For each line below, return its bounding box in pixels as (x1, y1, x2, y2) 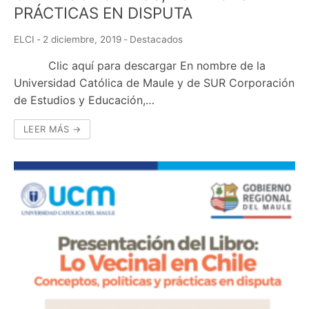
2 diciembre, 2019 (43, 34, 121, 46)
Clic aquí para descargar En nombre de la (14, 59, 266, 73)
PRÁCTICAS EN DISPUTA (14, 3, 192, 23)
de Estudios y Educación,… (14, 93, 154, 108)
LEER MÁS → (23, 123, 81, 135)
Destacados (130, 34, 183, 46)
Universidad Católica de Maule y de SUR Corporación (14, 76, 295, 90)
